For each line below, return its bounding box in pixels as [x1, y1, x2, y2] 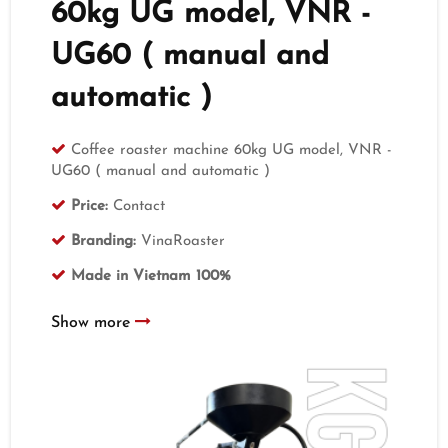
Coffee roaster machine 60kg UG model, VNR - [71, 142, 393, 158]
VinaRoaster [136, 233, 226, 249]
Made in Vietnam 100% [71, 268, 232, 284]
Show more [51, 314, 136, 331]
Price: [71, 198, 109, 214]
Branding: [71, 233, 137, 249]
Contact [108, 198, 166, 214]
